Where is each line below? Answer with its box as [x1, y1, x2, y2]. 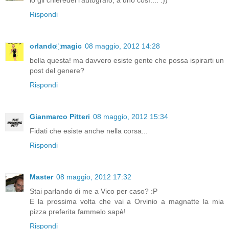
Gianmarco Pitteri [30, 112, 90, 121]
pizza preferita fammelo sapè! [30, 208, 126, 216]
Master [30, 173, 53, 181]
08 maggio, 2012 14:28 [85, 42, 160, 51]
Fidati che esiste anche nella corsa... [30, 127, 148, 135]
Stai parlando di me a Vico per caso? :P [30, 187, 157, 196]
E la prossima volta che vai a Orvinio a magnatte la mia [30, 197, 224, 206]
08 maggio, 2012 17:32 [56, 173, 131, 181]
